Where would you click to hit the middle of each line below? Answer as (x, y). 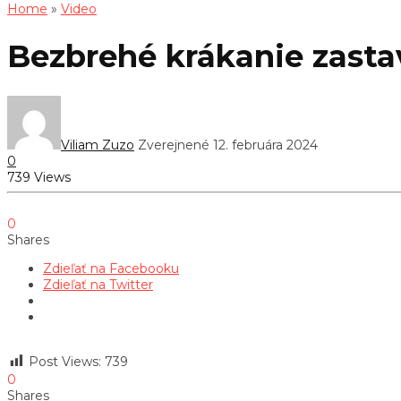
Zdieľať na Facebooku (111, 268)
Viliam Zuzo (98, 145)
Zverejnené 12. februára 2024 (228, 145)
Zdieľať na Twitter (98, 284)
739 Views (39, 177)
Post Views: (65, 361)
